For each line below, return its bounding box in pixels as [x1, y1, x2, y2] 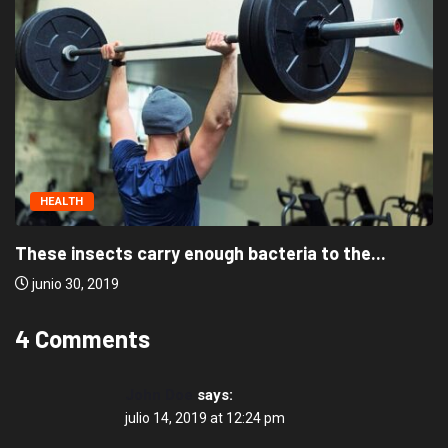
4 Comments [15, 323, 150, 353]
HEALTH [40, 194, 84, 208]
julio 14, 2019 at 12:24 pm [125, 409, 285, 426]
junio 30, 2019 [29, 275, 119, 292]
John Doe [125, 385, 193, 404]
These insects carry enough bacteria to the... [15, 241, 386, 264]
